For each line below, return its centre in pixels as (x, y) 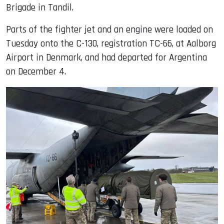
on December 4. (36, 71)
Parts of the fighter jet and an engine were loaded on (109, 29)
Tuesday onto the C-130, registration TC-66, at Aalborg (111, 43)
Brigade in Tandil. (40, 7)
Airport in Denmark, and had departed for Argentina (106, 57)
